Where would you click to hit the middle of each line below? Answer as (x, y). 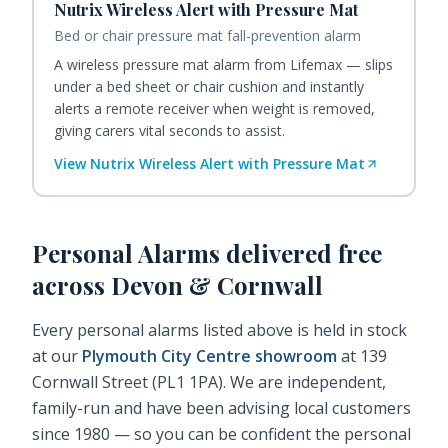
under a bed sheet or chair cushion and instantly (209, 87)
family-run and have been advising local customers (221, 408)
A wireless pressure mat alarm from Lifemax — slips (223, 65)
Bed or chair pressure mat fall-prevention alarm (207, 36)
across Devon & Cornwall (177, 285)
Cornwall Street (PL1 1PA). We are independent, (209, 382)
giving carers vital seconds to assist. (169, 131)
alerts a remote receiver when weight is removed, (214, 109)
